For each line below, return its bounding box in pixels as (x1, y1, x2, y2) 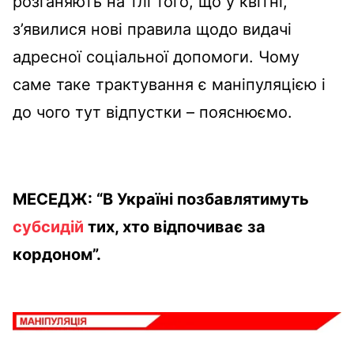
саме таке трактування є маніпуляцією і (13, 75, 326, 94)
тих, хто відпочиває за (84, 217, 265, 236)
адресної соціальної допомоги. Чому (13, 47, 299, 66)
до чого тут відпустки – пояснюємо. (13, 103, 292, 122)
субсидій (13, 217, 84, 236)
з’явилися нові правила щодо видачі (13, 20, 292, 39)
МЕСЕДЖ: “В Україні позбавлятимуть (13, 190, 309, 209)
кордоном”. (13, 245, 101, 264)
